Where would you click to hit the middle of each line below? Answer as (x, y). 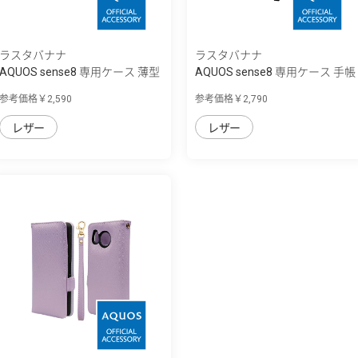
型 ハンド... (222, 88)
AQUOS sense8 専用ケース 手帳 (275, 72)
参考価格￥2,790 (231, 99)
